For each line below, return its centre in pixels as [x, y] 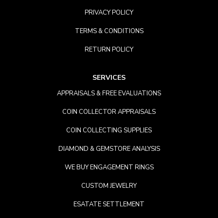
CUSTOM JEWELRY [109, 186]
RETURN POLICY [109, 50]
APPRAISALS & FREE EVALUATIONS [109, 93]
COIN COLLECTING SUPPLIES [109, 130]
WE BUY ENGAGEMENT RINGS [109, 167]
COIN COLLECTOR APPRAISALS [109, 112]
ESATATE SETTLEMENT [109, 204]
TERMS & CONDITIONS [109, 31]
